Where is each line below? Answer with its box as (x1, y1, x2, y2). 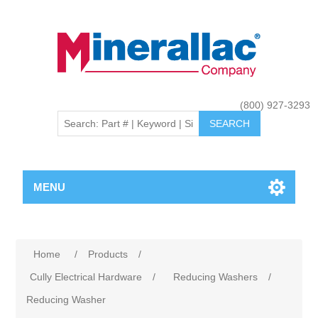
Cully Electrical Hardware (30, 271, 143, 283)
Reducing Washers (173, 271, 258, 283)
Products (88, 248, 128, 260)
